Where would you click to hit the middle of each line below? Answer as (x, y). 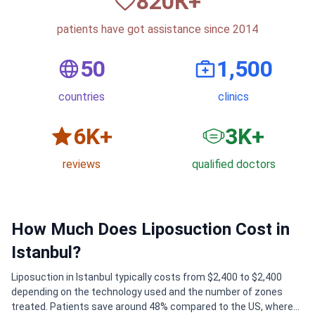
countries (82, 97)
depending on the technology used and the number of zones (147, 292)
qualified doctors (233, 165)
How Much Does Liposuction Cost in (150, 230)
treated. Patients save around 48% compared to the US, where (152, 307)
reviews (82, 165)
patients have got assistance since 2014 (157, 30)
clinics (233, 97)
